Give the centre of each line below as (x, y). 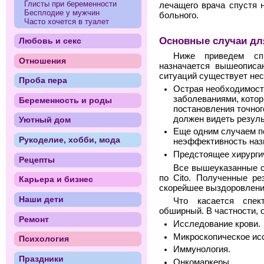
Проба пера (43, 80)
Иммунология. (202, 250)
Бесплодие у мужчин (62, 13)
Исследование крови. (217, 224)
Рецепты (37, 159)
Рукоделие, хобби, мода (69, 140)
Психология (44, 239)
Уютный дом (44, 120)
